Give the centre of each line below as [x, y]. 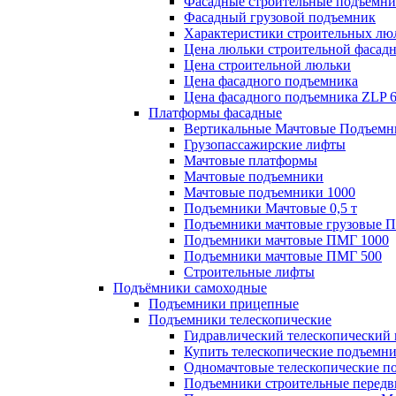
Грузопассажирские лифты [265, 145]
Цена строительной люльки [267, 65]
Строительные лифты [249, 272]
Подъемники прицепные [224, 304]
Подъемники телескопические [240, 320]
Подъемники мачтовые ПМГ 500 [283, 256]
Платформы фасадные [215, 113]
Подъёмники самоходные [190, 288]
